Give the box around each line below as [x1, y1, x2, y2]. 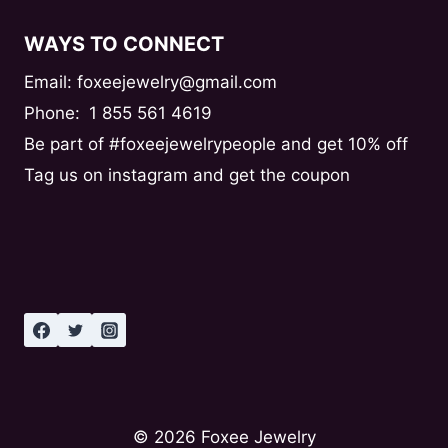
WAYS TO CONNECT [24, 32, 224, 57]
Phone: [24, 103, 85, 124]
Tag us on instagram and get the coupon [24, 165, 350, 186]
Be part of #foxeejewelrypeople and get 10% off [24, 134, 408, 155]
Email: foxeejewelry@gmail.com [24, 72, 277, 93]
